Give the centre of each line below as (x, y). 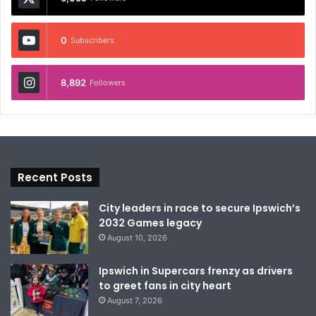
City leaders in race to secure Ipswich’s (200, 208)
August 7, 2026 (135, 300)
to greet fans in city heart (165, 285)
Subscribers (92, 40)
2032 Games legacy (150, 223)
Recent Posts (55, 177)
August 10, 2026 (137, 237)
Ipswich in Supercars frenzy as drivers (196, 271)
